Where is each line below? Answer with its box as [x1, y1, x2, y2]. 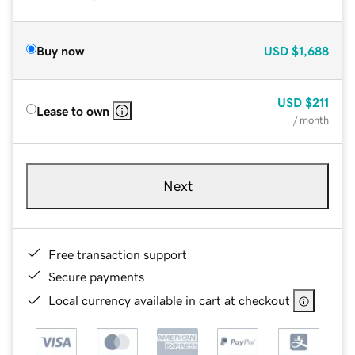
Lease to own [36, 104, 109, 117]
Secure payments [48, 269, 144, 283]
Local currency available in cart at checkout [48, 293, 290, 307]
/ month [293, 114, 329, 125]
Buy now [36, 44, 84, 57]
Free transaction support [48, 247, 187, 261]
